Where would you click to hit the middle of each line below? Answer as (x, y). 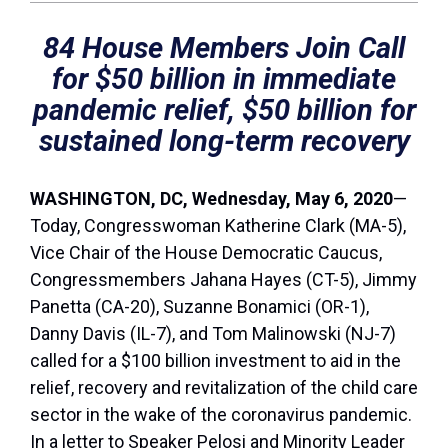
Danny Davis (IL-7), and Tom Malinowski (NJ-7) (213, 334)
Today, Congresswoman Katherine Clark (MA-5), (218, 226)
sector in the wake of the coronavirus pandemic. (221, 415)
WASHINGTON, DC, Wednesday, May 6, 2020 (211, 199)
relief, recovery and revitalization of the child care (224, 388)
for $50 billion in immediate (224, 79)
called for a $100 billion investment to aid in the (215, 361)
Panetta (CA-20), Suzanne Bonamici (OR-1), (199, 307)
